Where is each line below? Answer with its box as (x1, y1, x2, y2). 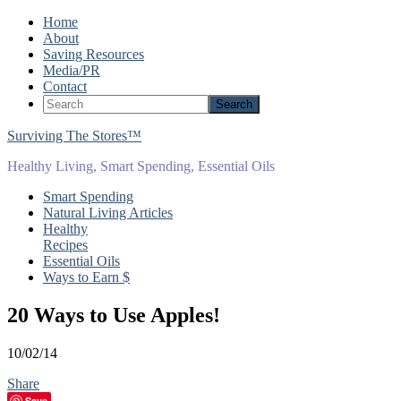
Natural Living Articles (43, 205, 173, 220)
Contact (43, 79, 87, 94)
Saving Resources (43, 47, 144, 62)
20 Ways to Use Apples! (7, 303, 220, 327)
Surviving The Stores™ (7, 128, 141, 143)
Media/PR (43, 63, 100, 78)
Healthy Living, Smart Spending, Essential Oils (7, 158, 275, 174)
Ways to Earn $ (43, 269, 130, 285)
